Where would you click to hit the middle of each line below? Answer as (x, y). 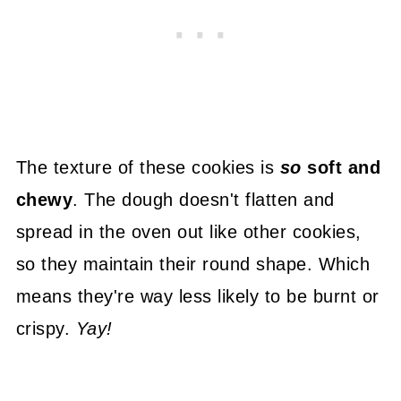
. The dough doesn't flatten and (204, 200)
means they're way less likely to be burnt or (197, 296)
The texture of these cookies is (148, 167)
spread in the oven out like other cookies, (188, 232)
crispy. (43, 328)
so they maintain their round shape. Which (193, 264)
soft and (344, 167)
